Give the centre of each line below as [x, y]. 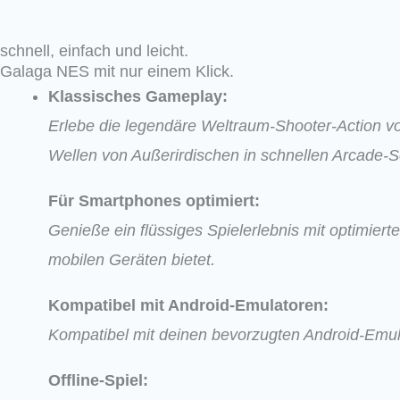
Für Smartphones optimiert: [154, 200]
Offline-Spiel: [98, 380]
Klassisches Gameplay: [138, 96]
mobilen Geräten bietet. [132, 259]
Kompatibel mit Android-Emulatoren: [188, 305]
